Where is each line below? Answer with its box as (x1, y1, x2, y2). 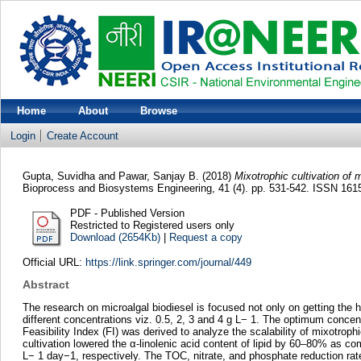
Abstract (22, 278, 69, 292)
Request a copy (168, 230, 243, 243)
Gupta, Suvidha (22, 169, 98, 182)
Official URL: (22, 255, 85, 268)
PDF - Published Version (69, 206, 185, 219)
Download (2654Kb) (69, 230, 160, 243)
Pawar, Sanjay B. (118, 169, 202, 182)
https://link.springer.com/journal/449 (85, 255, 251, 268)
